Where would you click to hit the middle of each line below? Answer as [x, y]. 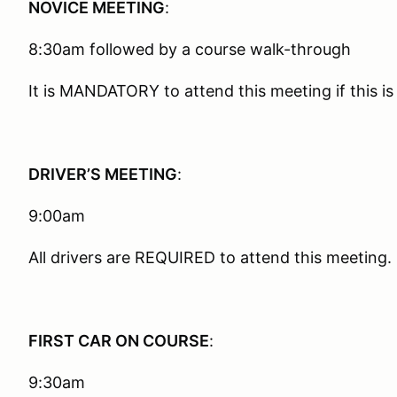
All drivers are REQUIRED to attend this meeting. [210, 257]
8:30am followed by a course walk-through [190, 49]
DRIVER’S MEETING [103, 174]
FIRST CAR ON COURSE [119, 341]
